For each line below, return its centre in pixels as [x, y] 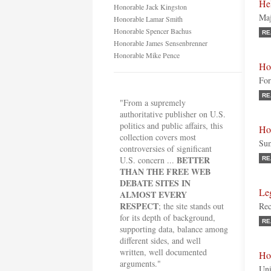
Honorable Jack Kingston [150, 7]
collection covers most [158, 137]
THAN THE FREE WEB [165, 171]
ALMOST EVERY [153, 194]
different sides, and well [160, 240]
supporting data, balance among [174, 229]
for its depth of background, [168, 217]
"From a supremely [153, 103]
